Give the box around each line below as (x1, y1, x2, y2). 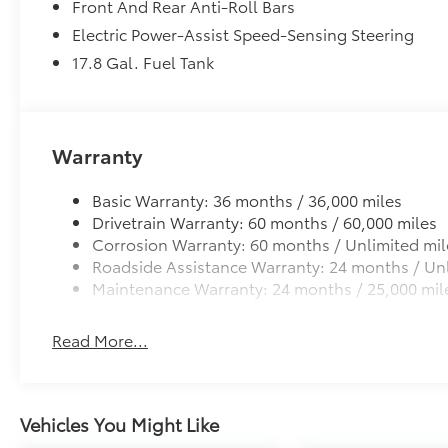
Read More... (52, 328, 149, 352)
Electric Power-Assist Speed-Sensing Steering (72, 22, 415, 46)
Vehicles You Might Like (20, 411, 219, 438)
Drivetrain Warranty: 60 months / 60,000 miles (92, 210, 438, 234)
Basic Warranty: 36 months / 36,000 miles (92, 188, 403, 212)
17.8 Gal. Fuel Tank (72, 50, 215, 74)
